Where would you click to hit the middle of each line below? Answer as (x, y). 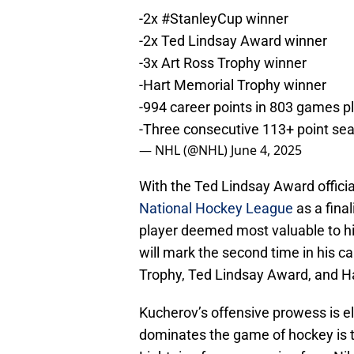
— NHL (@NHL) (185, 151)
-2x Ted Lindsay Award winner (233, 41)
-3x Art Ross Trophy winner (223, 63)
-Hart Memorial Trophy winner (233, 85)
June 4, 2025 (266, 151)
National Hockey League (216, 209)
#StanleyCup (202, 19)
